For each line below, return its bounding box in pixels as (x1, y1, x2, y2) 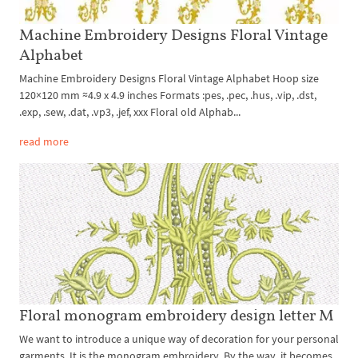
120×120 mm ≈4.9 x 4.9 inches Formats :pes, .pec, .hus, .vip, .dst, (19, 87, 316, 102)
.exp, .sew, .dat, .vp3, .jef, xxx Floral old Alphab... (19, 104, 241, 119)
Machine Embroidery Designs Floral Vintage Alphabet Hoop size (19, 70, 319, 86)
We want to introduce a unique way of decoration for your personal (19, 332, 339, 347)
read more (19, 133, 69, 149)
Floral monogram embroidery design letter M (19, 305, 334, 325)
